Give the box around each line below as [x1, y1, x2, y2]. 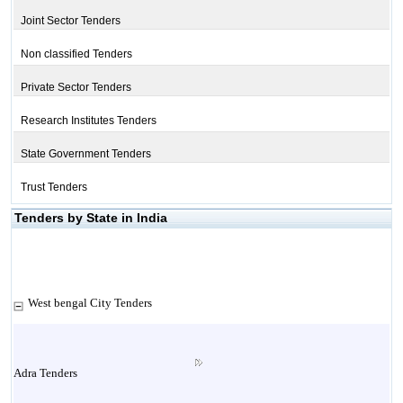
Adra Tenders [13, 366, 77, 380]
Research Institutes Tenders [20, 114, 157, 127]
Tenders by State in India [13, 210, 167, 225]
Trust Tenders [20, 181, 87, 193]
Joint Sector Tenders [20, 14, 121, 27]
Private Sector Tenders [20, 81, 131, 94]
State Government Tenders [20, 148, 151, 160]
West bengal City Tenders [27, 296, 152, 309]
